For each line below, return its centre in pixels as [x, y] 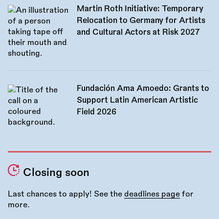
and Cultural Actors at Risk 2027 [138, 33]
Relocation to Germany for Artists [141, 21]
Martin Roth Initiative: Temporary [140, 9]
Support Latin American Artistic [137, 100]
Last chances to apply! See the [66, 194]
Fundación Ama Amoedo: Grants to [143, 89]
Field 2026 [96, 112]
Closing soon [56, 173]
